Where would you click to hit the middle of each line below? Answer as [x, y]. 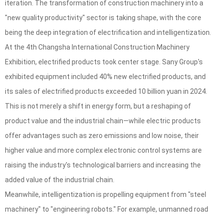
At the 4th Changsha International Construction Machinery [97, 47]
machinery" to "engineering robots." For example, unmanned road [107, 209]
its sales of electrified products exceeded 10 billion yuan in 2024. [106, 92]
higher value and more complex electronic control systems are [103, 151]
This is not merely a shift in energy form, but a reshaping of [98, 106]
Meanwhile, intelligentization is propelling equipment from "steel [106, 195]
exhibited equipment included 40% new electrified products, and [105, 77]
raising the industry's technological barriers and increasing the [103, 165]
